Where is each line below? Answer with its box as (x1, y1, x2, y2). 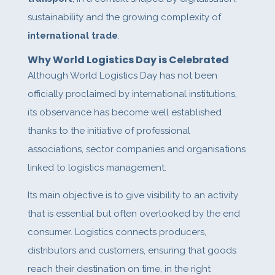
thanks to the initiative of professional (27, 125, 190, 137)
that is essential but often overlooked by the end (27, 208, 240, 220)
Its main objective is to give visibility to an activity (27, 190, 238, 201)
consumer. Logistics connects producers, (27, 227, 206, 238)
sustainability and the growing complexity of (27, 12, 221, 23)
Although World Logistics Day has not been (27, 70, 217, 82)
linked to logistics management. (27, 162, 166, 174)
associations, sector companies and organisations (27, 144, 246, 155)
